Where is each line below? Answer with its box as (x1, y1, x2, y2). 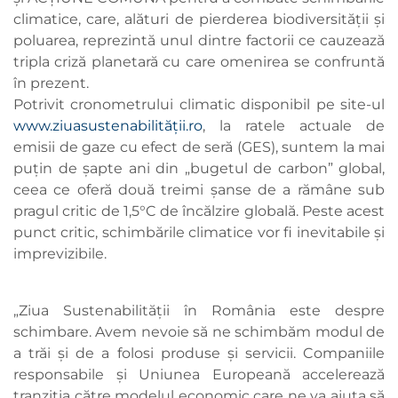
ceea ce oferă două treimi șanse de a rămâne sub (13, 181, 385, 199)
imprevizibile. (13, 245, 110, 263)
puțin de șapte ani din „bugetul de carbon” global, (13, 160, 385, 178)
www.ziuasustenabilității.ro (13, 117, 203, 135)
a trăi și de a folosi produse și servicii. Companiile (13, 345, 385, 362)
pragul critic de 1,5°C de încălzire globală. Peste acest (13, 203, 385, 220)
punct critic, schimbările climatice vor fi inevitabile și (13, 224, 385, 242)
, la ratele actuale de (203, 117, 385, 135)
